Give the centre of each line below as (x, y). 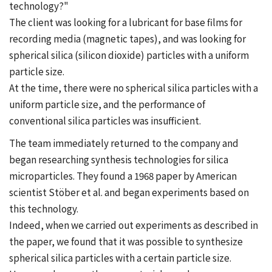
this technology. (44, 209)
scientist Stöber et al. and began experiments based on (129, 192)
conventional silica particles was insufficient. (105, 121)
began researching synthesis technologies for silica (119, 159)
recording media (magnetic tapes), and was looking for (127, 39)
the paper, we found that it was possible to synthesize (126, 241)
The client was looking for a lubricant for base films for (126, 22)
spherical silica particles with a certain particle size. (120, 258)
